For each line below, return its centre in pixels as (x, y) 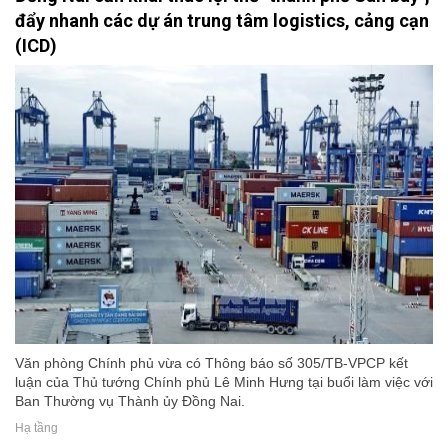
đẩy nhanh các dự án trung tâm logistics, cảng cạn (222, 20)
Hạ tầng (36, 427)
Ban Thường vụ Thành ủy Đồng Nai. (130, 400)
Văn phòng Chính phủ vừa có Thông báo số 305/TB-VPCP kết (211, 362)
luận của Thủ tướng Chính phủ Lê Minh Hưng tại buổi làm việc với (224, 381)
